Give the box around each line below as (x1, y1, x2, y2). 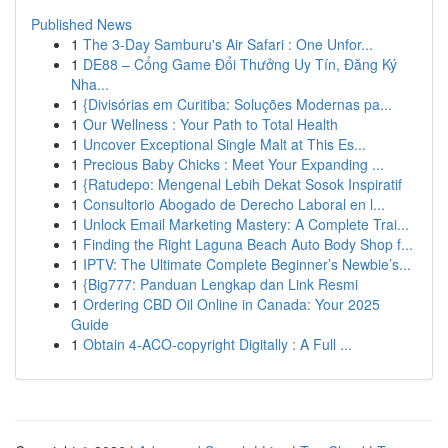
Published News (31, 14, 132, 34)
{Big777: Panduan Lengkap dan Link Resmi (83, 274, 358, 294)
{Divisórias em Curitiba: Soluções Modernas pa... (83, 94, 392, 114)
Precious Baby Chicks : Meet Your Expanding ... (83, 154, 384, 174)
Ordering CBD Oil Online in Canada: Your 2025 (83, 294, 380, 314)
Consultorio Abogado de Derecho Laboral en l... (83, 194, 385, 214)
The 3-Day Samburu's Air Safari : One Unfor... (83, 34, 373, 54)
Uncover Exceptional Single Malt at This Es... (83, 134, 366, 154)
